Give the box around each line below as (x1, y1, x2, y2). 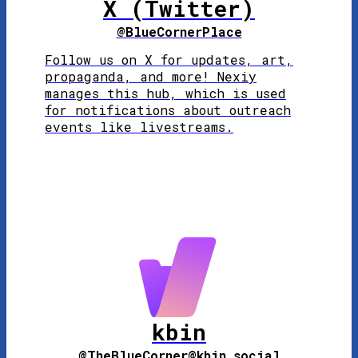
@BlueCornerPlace (116, 22, 242, 40)
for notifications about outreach (45, 101, 291, 118)
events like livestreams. (45, 117, 233, 135)
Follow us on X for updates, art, (45, 50, 293, 68)
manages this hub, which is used (45, 84, 286, 101)
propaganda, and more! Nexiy (45, 67, 257, 85)
